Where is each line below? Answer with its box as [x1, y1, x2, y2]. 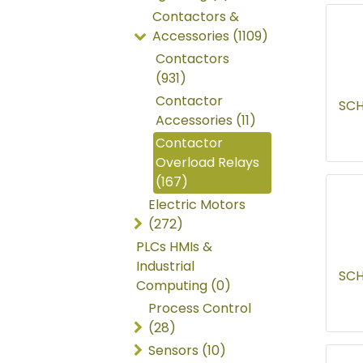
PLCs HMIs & [136, 237, 212, 257]
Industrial [136, 257, 194, 276]
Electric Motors [148, 195, 246, 215]
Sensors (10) [148, 341, 226, 361]
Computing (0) [136, 276, 231, 296]
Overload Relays [156, 153, 259, 173]
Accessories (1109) [152, 27, 268, 46]
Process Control [148, 299, 251, 318]
